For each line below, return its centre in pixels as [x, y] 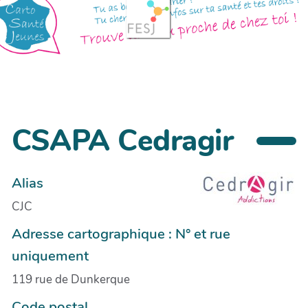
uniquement [50, 255]
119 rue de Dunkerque [71, 279]
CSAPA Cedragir [122, 141]
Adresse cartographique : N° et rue [121, 233]
